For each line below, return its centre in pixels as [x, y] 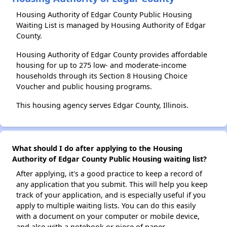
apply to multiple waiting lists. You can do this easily [106, 205]
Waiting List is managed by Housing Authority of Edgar [111, 25]
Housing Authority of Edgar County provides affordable [112, 54]
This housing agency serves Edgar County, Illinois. [102, 105]
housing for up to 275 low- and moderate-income [101, 65]
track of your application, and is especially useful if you [111, 195]
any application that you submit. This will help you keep [112, 184]
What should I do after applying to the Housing [97, 148]
